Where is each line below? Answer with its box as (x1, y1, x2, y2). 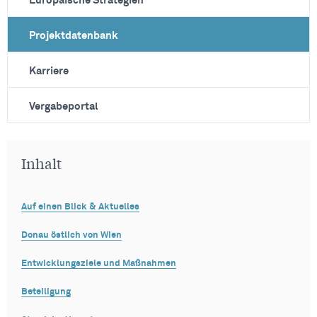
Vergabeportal (29, 100, 98, 112)
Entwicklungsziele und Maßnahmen (21, 258, 176, 268)
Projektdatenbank (29, 30, 118, 41)
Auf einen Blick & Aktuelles (21, 202, 139, 212)
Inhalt (21, 153, 62, 173)
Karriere (29, 65, 69, 76)
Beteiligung (21, 287, 71, 296)
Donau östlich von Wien (21, 230, 122, 240)
